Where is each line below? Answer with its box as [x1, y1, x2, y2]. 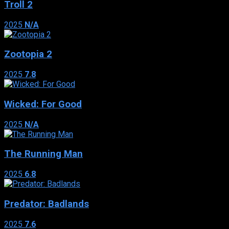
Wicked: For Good [4, 98, 82, 110]
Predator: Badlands [4, 198, 89, 210]
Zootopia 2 [4, 49, 52, 60]
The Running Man [4, 148, 83, 160]
